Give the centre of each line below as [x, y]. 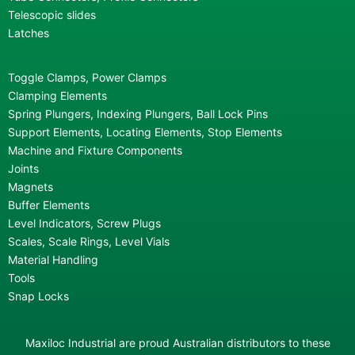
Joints [23, 168]
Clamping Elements [57, 95]
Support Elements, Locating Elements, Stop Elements [145, 132]
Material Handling [53, 259]
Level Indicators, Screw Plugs [84, 223]
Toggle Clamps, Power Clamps [87, 77]
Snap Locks [38, 296]
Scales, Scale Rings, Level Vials [89, 241]
